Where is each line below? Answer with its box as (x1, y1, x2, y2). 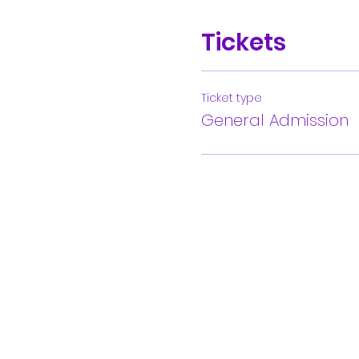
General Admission (200, 109, 349, 131)
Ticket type (200, 90, 262, 106)
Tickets (200, 26, 286, 59)
